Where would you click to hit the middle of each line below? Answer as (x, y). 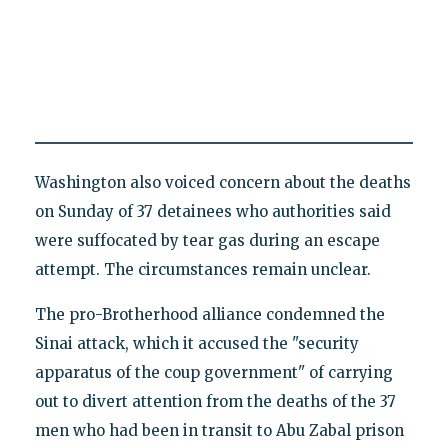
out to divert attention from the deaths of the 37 (215, 402)
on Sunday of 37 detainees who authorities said (212, 212)
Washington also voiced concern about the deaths (222, 183)
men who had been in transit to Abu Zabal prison (219, 431)
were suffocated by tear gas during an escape (207, 241)
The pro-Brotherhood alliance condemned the (209, 315)
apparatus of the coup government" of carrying (213, 373)
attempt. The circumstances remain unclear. (202, 270)
